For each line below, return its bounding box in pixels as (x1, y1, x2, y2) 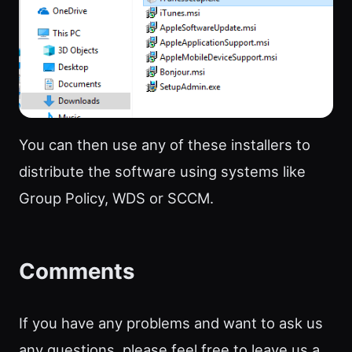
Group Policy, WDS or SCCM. (19, 189, 214, 207)
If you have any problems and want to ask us (19, 314, 323, 332)
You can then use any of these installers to (19, 136, 310, 154)
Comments (19, 258, 135, 285)
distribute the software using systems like (19, 163, 306, 181)
